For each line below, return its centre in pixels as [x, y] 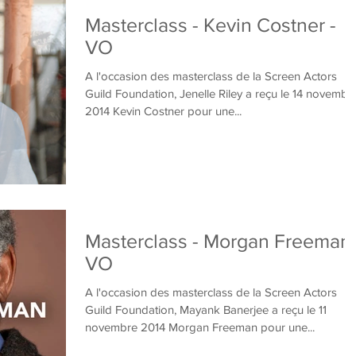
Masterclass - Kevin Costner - [211, 25]
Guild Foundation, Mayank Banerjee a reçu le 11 [206, 309]
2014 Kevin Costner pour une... [163, 111]
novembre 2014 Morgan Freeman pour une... [200, 327]
